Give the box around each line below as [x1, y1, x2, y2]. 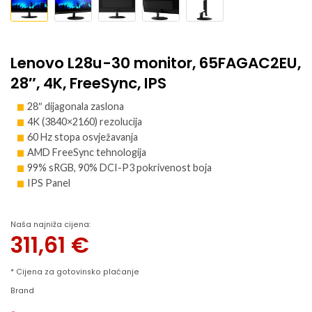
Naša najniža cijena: [10, 219, 91, 231]
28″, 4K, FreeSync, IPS [10, 72, 166, 94]
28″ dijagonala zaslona [27, 100, 124, 112]
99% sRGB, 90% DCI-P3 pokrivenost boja [27, 161, 212, 173]
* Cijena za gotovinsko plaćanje [10, 266, 139, 277]
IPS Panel [27, 176, 70, 189]
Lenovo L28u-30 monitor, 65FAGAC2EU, [10, 52, 301, 74]
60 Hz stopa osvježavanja [27, 130, 138, 143]
